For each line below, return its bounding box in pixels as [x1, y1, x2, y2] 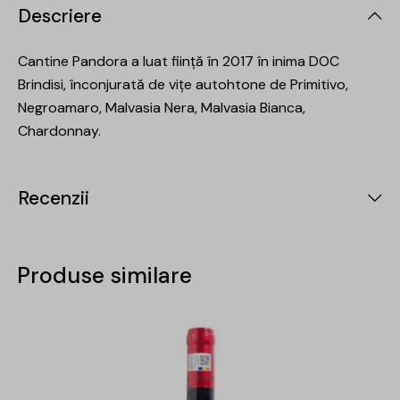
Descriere [18, 3, 102, 29]
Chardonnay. [18, 121, 101, 140]
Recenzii [18, 185, 89, 211]
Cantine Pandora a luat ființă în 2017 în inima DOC [18, 51, 339, 71]
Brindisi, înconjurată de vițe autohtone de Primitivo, [18, 74, 348, 94]
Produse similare [17, 261, 192, 291]
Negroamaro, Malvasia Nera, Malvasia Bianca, [18, 97, 305, 117]
